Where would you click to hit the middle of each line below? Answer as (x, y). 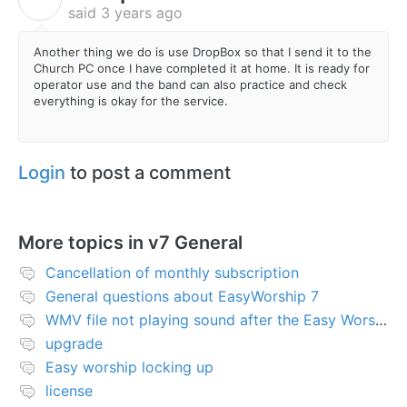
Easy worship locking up (129, 367)
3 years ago (142, 12)
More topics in (83, 243)
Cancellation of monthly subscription (172, 273)
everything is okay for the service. (134, 100)
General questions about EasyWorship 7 (182, 297)
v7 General (195, 243)
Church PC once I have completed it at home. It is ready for (202, 68)
